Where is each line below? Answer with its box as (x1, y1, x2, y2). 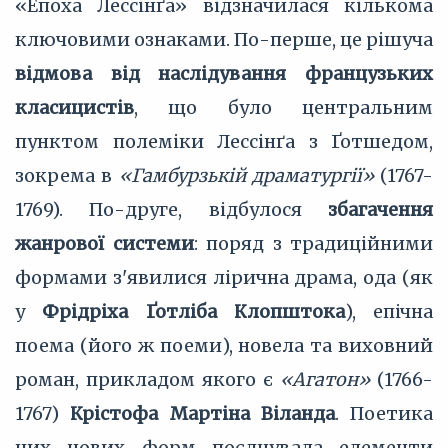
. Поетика (334, 402, 433, 425)
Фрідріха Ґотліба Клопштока (42, 300, 345, 323)
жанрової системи (15, 232, 194, 255)
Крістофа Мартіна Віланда (70, 402, 335, 425)
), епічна (344, 300, 433, 323)
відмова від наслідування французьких (15, 62, 433, 85)
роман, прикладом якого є (15, 368, 280, 391)
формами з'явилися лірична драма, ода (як (15, 266, 433, 289)
